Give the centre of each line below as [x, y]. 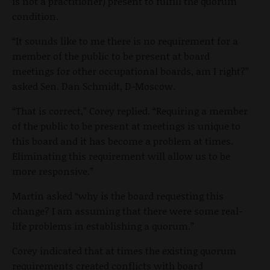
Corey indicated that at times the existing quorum [124, 251]
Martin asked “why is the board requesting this [118, 196]
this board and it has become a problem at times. [123, 141]
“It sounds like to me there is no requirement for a [125, 41]
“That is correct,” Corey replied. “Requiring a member [130, 111]
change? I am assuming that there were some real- [127, 211]
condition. [35, 16]
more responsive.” [53, 171]
